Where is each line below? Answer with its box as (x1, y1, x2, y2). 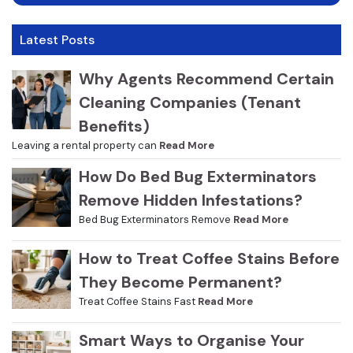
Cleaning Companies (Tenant (78, 92, 301, 113)
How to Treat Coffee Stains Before (78, 248, 340, 269)
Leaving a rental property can (12, 139, 159, 153)
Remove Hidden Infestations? (78, 190, 303, 211)
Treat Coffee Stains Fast (78, 295, 198, 309)
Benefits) (78, 116, 150, 137)
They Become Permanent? (78, 272, 282, 293)
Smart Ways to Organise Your (78, 329, 304, 351)
